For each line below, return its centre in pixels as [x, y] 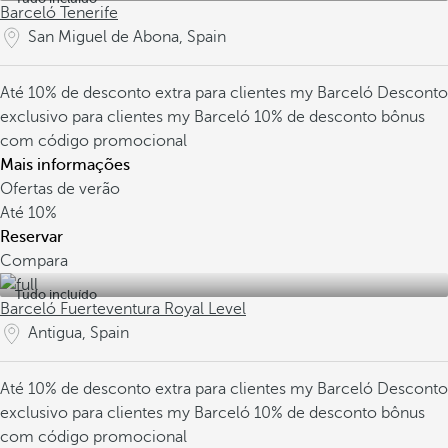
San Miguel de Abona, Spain [127, 37]
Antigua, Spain [78, 333]
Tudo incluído [56, 294]
